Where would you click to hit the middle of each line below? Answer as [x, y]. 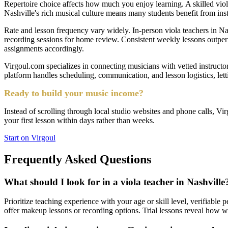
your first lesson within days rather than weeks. [79, 120]
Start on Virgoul [30, 137]
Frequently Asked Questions [78, 159]
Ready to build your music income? [74, 93]
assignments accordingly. [44, 48]
